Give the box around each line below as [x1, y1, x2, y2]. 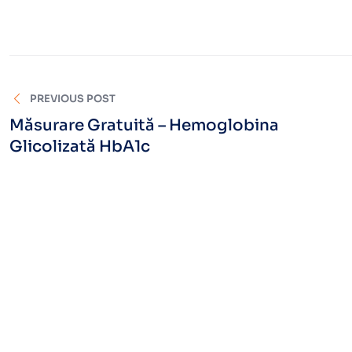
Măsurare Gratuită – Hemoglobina [9, 115, 279, 135]
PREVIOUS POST [30, 91, 116, 105]
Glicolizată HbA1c [9, 136, 150, 156]
